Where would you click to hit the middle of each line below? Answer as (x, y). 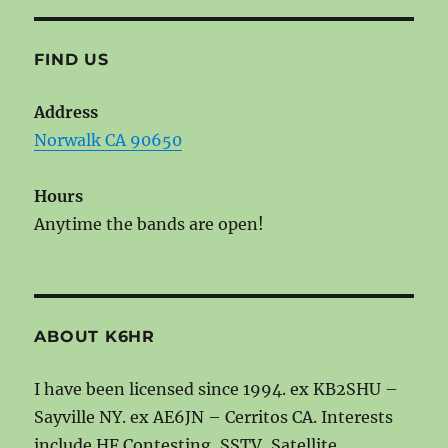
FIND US (71, 59)
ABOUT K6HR (94, 336)
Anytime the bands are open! (149, 223)
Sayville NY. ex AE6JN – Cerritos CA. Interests (214, 416)
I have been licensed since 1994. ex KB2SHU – (216, 388)
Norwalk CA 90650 (108, 139)
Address (66, 111)
